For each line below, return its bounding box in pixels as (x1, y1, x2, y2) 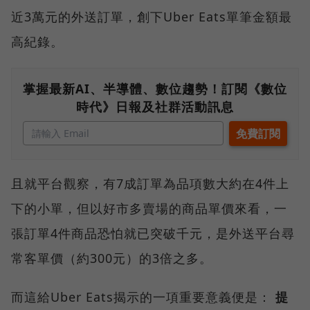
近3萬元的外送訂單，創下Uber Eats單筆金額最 (11, 8, 292, 26)
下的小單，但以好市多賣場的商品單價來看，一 (11, 200, 287, 217)
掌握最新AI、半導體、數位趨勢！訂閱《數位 (23, 80, 287, 98)
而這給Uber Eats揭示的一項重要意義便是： (11, 289, 275, 306)
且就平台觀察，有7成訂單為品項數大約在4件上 (11, 175, 289, 192)
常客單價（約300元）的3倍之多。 (11, 250, 212, 267)
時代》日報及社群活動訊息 (76, 98, 234, 116)
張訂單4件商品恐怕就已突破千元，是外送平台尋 (11, 225, 295, 242)
